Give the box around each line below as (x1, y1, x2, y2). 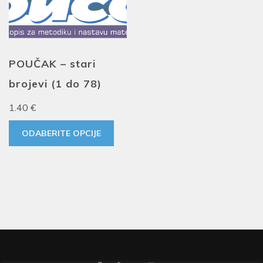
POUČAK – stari (9, 57, 96, 71)
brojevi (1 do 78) (9, 77, 102, 91)
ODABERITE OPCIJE (22, 128, 101, 139)
